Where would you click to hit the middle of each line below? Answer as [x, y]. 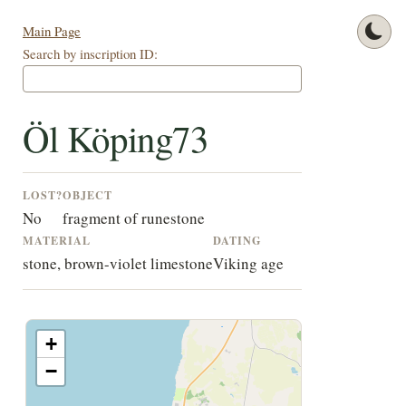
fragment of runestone [133, 218]
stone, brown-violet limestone [117, 264]
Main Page [51, 31]
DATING [237, 241]
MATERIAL [56, 241]
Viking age [248, 264]
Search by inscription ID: [90, 54]
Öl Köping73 [115, 138]
